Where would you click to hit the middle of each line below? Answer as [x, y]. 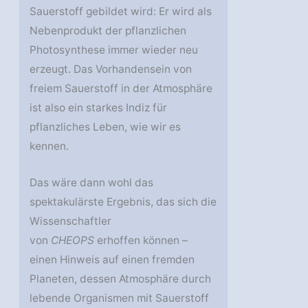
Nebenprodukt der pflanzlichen [108, 31]
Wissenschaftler [71, 221]
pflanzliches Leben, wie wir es [106, 127]
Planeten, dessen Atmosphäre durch [121, 279]
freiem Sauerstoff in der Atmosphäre [121, 89]
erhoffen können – [141, 241]
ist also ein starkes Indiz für [99, 108]
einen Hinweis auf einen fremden [112, 260]
